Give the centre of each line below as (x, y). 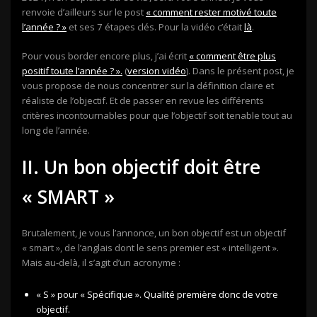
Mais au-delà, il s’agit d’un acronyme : (101, 262)
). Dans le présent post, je (240, 70)
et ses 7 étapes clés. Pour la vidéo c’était (155, 27)
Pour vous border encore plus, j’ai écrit (105, 56)
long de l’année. (56, 130)
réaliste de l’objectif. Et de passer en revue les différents (143, 100)
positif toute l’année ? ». (72, 70)
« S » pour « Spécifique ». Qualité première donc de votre (157, 294)
